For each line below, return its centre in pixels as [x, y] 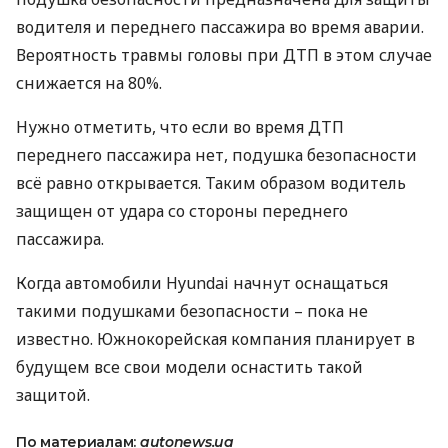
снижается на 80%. [89, 83]
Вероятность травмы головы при [149, 55]
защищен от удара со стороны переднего [182, 211]
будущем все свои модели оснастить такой [189, 367]
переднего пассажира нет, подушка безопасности [216, 155]
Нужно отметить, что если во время [162, 127]
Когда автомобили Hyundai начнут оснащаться [202, 283]
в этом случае [375, 55]
